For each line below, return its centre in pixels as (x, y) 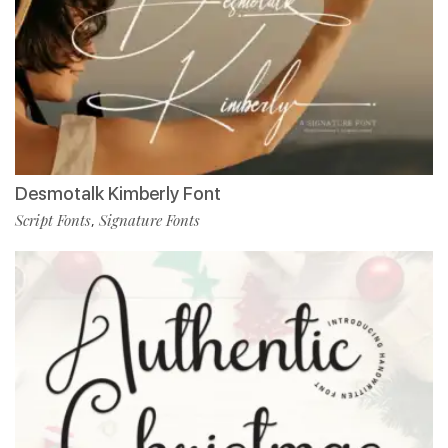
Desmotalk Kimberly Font (118, 193)
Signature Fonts (149, 219)
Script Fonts (53, 219)
